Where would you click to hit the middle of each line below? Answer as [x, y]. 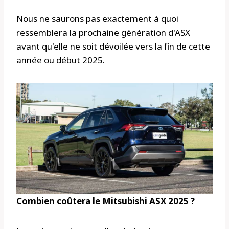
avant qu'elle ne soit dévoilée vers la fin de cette [113, 46]
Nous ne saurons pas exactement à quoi [97, 18]
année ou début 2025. [61, 60]
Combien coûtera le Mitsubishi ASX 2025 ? [106, 201]
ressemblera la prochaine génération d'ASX [103, 32]
